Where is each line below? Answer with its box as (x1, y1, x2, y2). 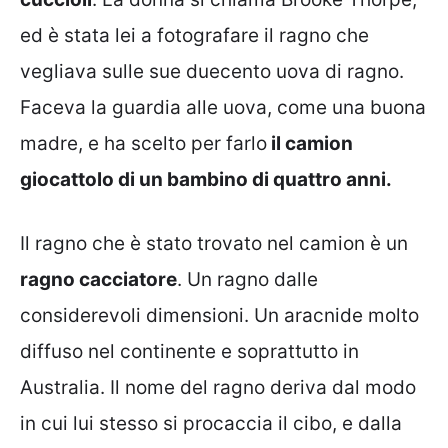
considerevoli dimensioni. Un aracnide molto (20, 304, 419, 328)
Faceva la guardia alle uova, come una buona (20, 95, 426, 119)
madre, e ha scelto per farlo (20, 131, 267, 155)
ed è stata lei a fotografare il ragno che (20, 23, 369, 47)
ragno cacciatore (20, 268, 177, 292)
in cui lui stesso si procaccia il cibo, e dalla (20, 412, 402, 436)
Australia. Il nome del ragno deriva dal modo (20, 376, 416, 400)
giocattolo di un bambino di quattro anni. (20, 167, 392, 191)
